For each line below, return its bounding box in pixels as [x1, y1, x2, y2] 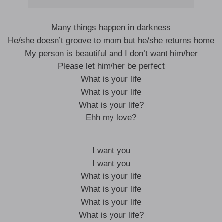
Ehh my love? [86, 113, 136, 122]
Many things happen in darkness [51, 23, 171, 32]
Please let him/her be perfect [57, 61, 165, 71]
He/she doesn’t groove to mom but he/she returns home [8, 36, 214, 45]
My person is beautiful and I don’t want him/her [24, 49, 198, 58]
